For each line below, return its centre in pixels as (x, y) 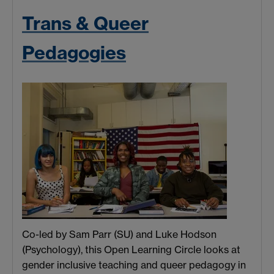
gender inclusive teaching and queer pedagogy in (134, 265)
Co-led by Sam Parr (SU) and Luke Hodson (119, 234)
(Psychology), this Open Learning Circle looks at (131, 249)
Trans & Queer (85, 24)
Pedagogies (74, 53)
